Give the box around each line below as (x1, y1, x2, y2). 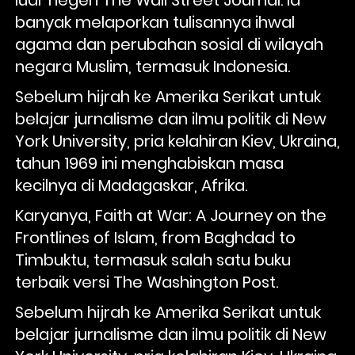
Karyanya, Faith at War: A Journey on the (15, 204, 326, 227)
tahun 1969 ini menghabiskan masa (15, 151, 284, 174)
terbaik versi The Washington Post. (15, 270, 278, 293)
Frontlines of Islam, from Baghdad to (15, 226, 296, 249)
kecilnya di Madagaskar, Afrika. (15, 174, 251, 197)
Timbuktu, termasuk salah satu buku (15, 248, 291, 271)
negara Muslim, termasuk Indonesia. (15, 55, 294, 78)
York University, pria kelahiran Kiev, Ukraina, (15, 129, 340, 152)
